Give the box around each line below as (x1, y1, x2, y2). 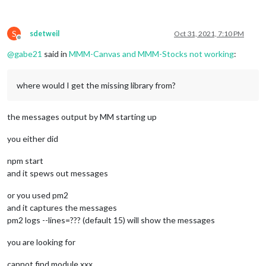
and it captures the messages (7, 202, 117, 213)
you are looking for (7, 237, 75, 248)
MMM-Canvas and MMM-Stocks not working (69, 49, 234, 59)
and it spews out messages (7, 168, 108, 179)
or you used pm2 (7, 190, 68, 201)
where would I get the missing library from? (17, 80, 176, 91)
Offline (18, 37, 41, 47)
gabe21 (14, 49, 42, 59)
